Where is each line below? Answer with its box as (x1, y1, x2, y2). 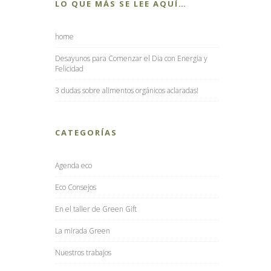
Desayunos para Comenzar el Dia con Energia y (55, 53, 207, 64)
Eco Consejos (55, 182, 96, 192)
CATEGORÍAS (55, 127, 117, 138)
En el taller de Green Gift (55, 204, 137, 214)
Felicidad (55, 64, 83, 74)
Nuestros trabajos (55, 247, 111, 258)
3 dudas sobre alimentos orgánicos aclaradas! (55, 85, 198, 96)
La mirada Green (55, 226, 110, 236)
